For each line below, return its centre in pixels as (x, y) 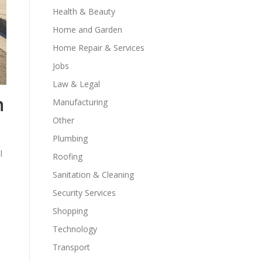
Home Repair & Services (99, 48)
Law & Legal (76, 84)
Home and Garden (87, 30)
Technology (75, 229)
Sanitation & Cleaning (93, 175)
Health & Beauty (84, 11)
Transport (71, 247)
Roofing (68, 156)
